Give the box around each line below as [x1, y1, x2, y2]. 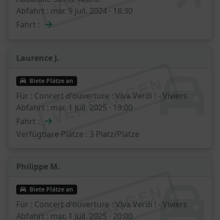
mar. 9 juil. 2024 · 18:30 [49, 5, 133, 16]
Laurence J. [16, 52, 59, 63]
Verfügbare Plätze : [16, 129, 87, 139]
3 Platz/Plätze [87, 129, 139, 139]
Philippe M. [16, 161, 60, 172]
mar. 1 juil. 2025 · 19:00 [49, 102, 133, 113]
